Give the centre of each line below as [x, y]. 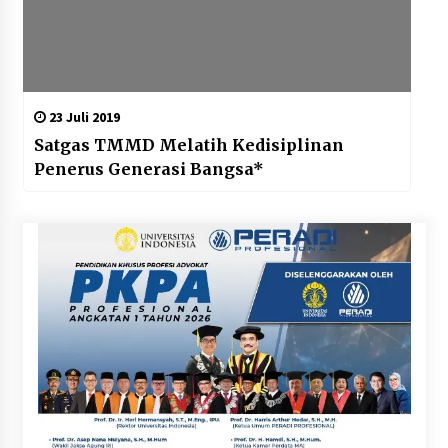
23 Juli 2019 [82, 117]
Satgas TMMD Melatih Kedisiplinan [188, 145]
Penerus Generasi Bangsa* [148, 169]
